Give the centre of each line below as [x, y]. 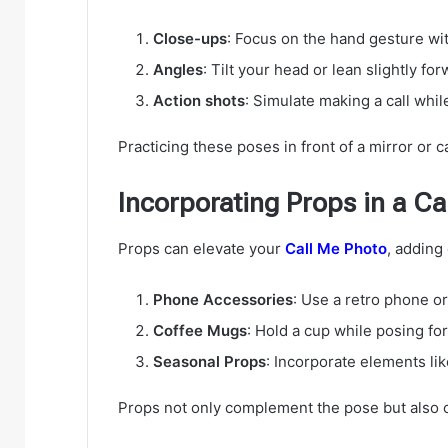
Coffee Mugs [200, 330]
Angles [178, 70]
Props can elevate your [201, 248]
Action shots [199, 101]
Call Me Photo [336, 248]
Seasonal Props [209, 361]
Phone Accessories [223, 299]
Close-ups [190, 39]
